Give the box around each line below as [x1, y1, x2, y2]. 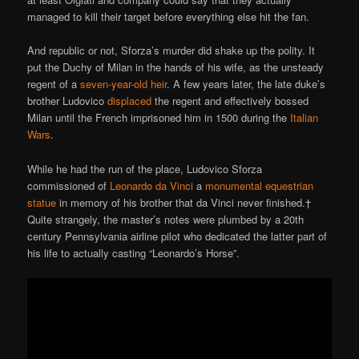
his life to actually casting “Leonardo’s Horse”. [27, 244, 240, 260]
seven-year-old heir [80, 76, 167, 92]
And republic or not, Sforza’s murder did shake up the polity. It [27, 42, 316, 58]
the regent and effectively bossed [151, 93, 309, 109]
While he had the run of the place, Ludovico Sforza [27, 160, 263, 176]
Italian [290, 110, 319, 126]
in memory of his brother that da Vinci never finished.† [56, 194, 312, 210]
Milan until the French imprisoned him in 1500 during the [27, 110, 291, 126]
